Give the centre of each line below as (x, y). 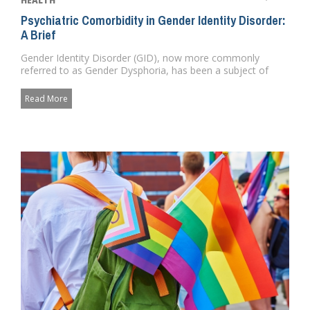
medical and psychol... (69, 82)
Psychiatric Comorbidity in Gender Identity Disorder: (153, 20)
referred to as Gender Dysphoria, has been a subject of (145, 70)
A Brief (38, 35)
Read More (46, 98)
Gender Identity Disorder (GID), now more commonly (140, 57)
